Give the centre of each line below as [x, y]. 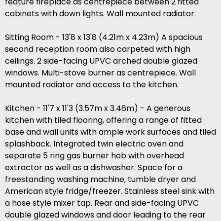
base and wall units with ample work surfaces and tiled [110, 132]
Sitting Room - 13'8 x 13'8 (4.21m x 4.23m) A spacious [104, 37]
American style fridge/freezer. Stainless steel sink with [110, 191]
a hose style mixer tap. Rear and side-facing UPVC [102, 203]
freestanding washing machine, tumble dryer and [100, 180]
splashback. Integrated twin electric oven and [94, 144]
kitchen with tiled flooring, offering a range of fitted [103, 120]
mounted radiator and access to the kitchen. [92, 85]
